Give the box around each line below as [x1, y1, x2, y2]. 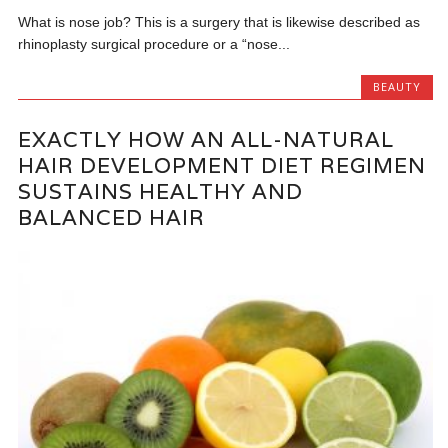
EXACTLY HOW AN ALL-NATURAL [18, 125, 395, 153]
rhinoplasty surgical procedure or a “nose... [18, 36, 291, 53]
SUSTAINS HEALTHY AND [18, 177, 304, 205]
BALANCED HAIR [18, 203, 206, 231]
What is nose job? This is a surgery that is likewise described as [18, 14, 421, 31]
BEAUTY [372, 79, 421, 95]
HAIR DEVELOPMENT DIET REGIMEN [18, 151, 427, 179]
